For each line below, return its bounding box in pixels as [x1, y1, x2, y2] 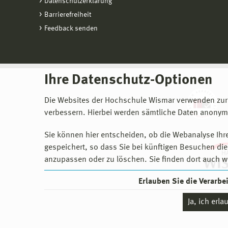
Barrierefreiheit [44, 11, 91, 18]
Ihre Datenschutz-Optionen [44, 73, 213, 88]
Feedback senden [44, 25, 98, 32]
